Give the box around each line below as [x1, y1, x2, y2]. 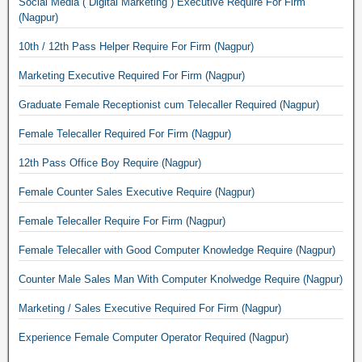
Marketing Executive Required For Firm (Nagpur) [19, 69, 245, 82]
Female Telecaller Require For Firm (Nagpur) [19, 215, 225, 227]
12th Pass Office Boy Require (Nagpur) [19, 157, 201, 169]
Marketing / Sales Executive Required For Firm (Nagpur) [19, 302, 281, 314]
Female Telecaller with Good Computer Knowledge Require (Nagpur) [19, 244, 335, 256]
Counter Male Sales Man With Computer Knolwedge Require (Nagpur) [19, 273, 343, 285]
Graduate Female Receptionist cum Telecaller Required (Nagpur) [19, 99, 319, 111]
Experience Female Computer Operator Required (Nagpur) [249, 331, 288, 343]
